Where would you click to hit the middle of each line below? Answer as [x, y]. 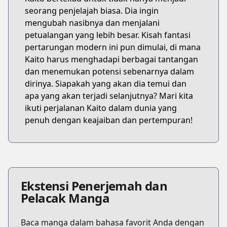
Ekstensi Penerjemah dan [94, 186]
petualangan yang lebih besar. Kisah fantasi [108, 35]
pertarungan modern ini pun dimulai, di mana [113, 47]
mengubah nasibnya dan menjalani [92, 23]
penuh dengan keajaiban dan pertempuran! [109, 120]
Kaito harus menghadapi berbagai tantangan [111, 59]
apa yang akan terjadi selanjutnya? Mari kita [109, 96]
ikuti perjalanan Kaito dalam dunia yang [101, 108]
